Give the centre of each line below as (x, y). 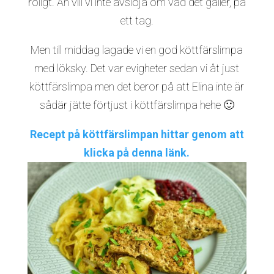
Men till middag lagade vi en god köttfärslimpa (137, 50)
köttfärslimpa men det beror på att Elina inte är (137, 87)
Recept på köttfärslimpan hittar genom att (137, 134)
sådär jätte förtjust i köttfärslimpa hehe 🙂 (137, 105)
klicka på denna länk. (137, 153)
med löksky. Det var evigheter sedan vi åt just (137, 68)
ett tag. (137, 20)
